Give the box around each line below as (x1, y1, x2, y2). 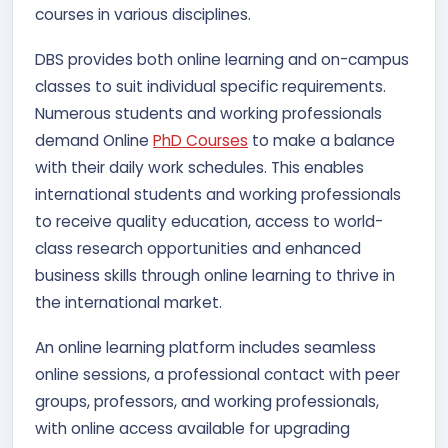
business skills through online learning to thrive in (35, 265, 395, 286)
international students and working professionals (35, 184, 401, 205)
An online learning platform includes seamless (35, 337, 376, 358)
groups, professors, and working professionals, (35, 391, 379, 412)
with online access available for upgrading (35, 418, 350, 439)
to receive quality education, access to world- (35, 211, 383, 232)
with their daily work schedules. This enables (35, 157, 364, 178)
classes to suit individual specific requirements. (35, 76, 386, 97)
